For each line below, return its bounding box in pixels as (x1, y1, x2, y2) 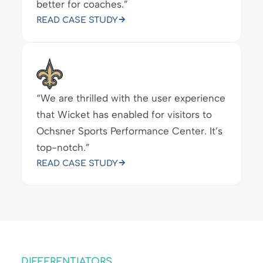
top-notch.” (36, 141, 90, 153)
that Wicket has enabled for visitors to (36, 108, 212, 120)
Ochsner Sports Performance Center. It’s (36, 124, 222, 137)
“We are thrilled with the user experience (36, 92, 225, 104)
